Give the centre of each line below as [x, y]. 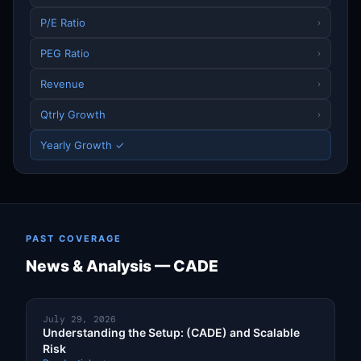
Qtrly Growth [73, 114]
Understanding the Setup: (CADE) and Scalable [171, 333]
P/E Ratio [63, 22]
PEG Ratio [65, 53]
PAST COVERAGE [74, 238]
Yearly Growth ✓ [82, 145]
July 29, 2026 [79, 320]
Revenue [62, 83]
